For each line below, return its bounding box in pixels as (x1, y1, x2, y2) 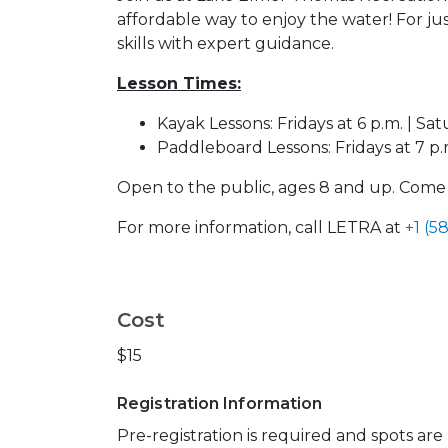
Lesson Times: (117, 73, 241, 93)
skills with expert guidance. (117, 33, 334, 53)
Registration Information (117, 393, 323, 413)
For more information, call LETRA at (117, 217, 405, 237)
